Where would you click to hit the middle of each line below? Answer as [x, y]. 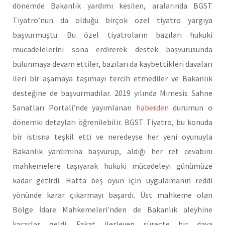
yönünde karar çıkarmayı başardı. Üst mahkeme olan [113, 195]
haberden [152, 107]
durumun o [191, 107]
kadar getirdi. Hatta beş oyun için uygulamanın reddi [113, 180]
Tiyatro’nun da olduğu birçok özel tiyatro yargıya [113, 20]
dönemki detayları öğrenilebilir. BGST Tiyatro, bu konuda [113, 122]
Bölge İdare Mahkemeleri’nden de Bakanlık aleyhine [113, 209]
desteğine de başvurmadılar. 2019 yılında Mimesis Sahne [113, 93]
